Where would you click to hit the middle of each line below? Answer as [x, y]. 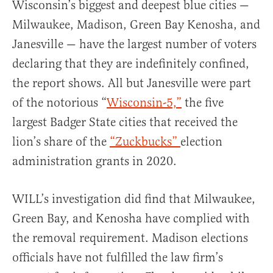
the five [203, 103]
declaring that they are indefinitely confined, [131, 64]
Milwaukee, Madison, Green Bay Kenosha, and [136, 25]
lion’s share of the [61, 142]
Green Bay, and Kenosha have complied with [131, 219]
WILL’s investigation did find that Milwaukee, [134, 199]
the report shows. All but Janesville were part [132, 83]
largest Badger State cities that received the [125, 122]
